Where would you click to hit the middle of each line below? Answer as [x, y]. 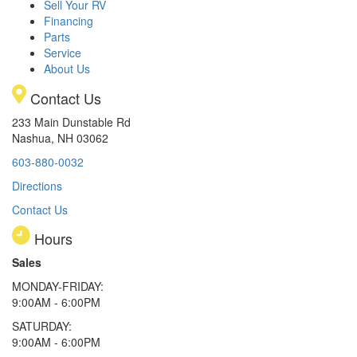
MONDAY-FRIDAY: [58, 286]
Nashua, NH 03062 [60, 138]
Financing [69, 21]
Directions [37, 186]
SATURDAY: [42, 326]
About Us [67, 69]
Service [63, 53]
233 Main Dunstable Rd [71, 122]
